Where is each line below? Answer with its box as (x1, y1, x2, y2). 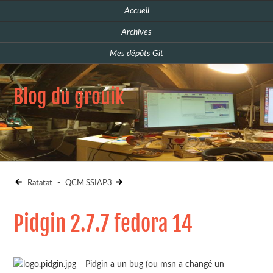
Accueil (124, 6, 149, 15)
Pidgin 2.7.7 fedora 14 (13, 210, 193, 238)
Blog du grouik (13, 85, 125, 109)
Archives (121, 27, 152, 37)
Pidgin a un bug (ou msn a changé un (85, 259, 224, 269)
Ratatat (26, 179, 53, 188)
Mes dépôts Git (110, 49, 163, 58)
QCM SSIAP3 (65, 179, 113, 188)
